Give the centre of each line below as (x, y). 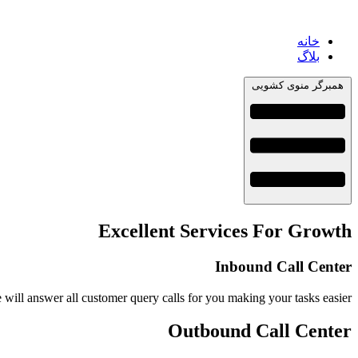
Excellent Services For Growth (225, 231)
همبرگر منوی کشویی (298, 85)
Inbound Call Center (283, 266)
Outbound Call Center (260, 331)
